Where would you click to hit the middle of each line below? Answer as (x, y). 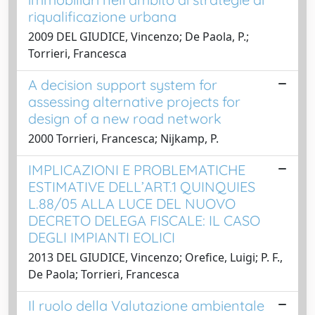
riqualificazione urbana (102, 16)
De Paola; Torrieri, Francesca (104, 274)
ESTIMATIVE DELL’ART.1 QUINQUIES (142, 186)
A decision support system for (123, 84)
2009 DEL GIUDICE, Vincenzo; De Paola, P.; (139, 36)
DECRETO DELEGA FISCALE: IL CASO (144, 220)
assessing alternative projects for (134, 101)
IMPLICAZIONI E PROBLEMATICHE (137, 169)
